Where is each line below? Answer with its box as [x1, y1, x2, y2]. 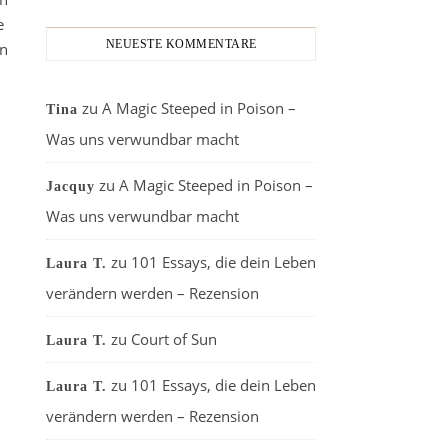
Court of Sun [131, 329, 217, 349]
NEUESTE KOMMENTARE [105, 37, 257, 51]
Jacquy [46, 179, 95, 194]
